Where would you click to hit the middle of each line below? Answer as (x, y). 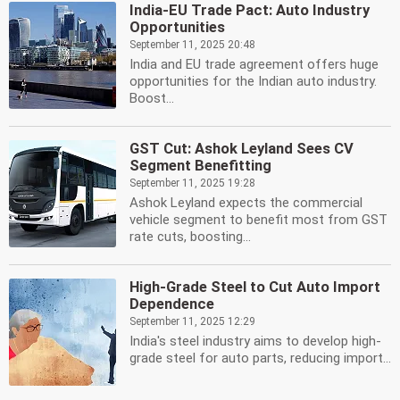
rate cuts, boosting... (190, 237)
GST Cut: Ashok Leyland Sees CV (242, 149)
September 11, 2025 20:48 (192, 45)
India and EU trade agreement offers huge (254, 64)
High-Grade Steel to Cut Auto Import (255, 287)
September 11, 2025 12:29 (192, 321)
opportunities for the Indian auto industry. (253, 81)
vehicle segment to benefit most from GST (258, 220)
